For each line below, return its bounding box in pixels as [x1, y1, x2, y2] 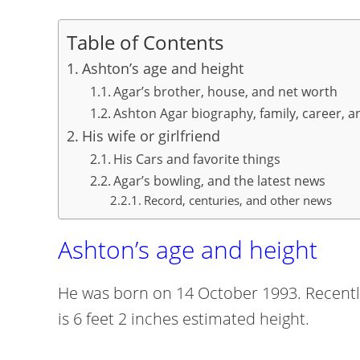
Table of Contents [67, 28, 223, 55]
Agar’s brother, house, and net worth [112, 83, 337, 100]
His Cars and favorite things [112, 150, 280, 168]
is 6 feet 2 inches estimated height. [58, 308, 309, 329]
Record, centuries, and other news [144, 192, 333, 208]
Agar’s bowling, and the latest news [112, 172, 325, 190]
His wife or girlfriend [81, 126, 220, 145]
